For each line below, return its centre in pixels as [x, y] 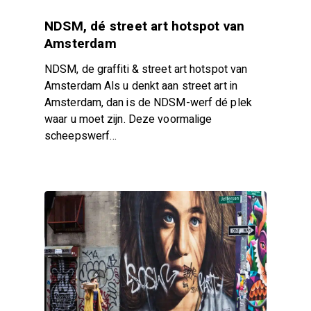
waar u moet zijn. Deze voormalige [128, 119]
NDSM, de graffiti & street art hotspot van [146, 69]
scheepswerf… [81, 136]
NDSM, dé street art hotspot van [145, 26]
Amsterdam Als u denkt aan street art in [141, 86]
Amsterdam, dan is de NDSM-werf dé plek [148, 103]
